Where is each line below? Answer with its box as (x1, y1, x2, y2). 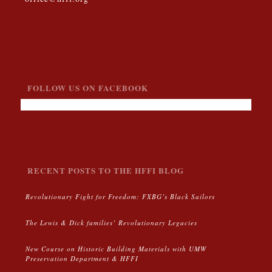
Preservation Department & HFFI (25, 253, 138, 263)
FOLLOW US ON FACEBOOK (27, 81, 148, 94)
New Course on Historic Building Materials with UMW (25, 243, 206, 253)
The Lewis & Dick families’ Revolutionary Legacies (25, 217, 197, 227)
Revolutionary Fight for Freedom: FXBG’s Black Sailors (25, 191, 215, 201)
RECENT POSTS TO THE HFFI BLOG (27, 164, 184, 177)
